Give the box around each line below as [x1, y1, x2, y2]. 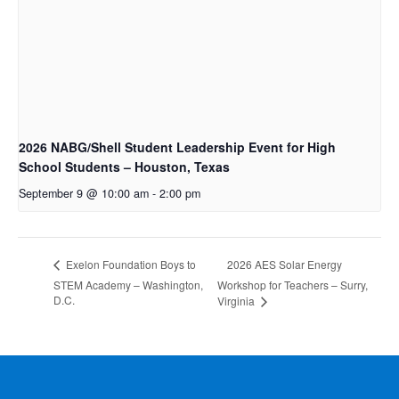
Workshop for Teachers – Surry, [216, 277, 368, 293]
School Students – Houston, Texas [19, 158, 230, 176]
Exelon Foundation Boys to [63, 256, 196, 273]
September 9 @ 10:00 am [19, 185, 149, 202]
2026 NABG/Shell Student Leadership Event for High [19, 138, 336, 157]
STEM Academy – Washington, [53, 276, 203, 292]
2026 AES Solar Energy [226, 256, 342, 272]
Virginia [216, 292, 257, 308]
